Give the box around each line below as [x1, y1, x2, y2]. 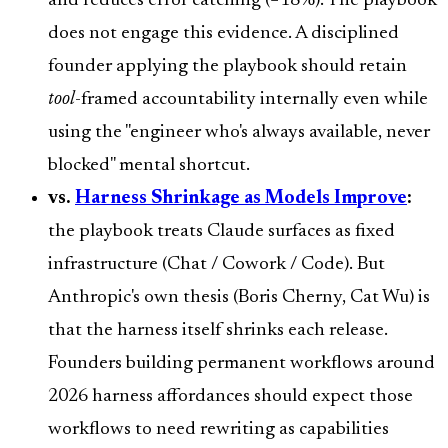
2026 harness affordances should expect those [48, 387, 413, 407]
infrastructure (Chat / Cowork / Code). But [48, 255, 385, 275]
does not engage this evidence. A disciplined [48, 24, 399, 44]
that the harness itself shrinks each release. [48, 321, 388, 341]
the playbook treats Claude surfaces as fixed [48, 222, 395, 242]
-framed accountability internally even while [75, 90, 428, 110]
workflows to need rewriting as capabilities [48, 420, 389, 440]
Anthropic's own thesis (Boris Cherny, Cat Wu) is [48, 288, 430, 308]
